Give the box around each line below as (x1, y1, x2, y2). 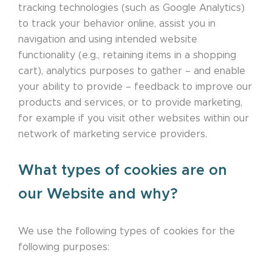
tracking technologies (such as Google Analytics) (18, 3, 245, 13)
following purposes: (18, 242, 109, 253)
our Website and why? (18, 187, 178, 202)
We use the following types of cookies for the (18, 226, 235, 237)
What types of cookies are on (18, 163, 227, 178)
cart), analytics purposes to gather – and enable (18, 66, 245, 76)
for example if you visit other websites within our (18, 114, 249, 124)
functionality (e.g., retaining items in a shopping (18, 50, 236, 61)
